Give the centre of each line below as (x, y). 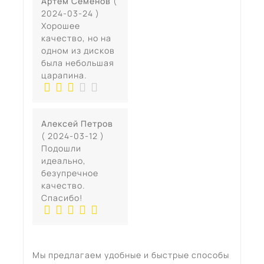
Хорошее (61, 25)
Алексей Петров (77, 123)
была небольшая (78, 62)
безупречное (70, 173)
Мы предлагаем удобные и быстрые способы (131, 255)
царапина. (64, 75)
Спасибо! (62, 197)
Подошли (61, 148)
